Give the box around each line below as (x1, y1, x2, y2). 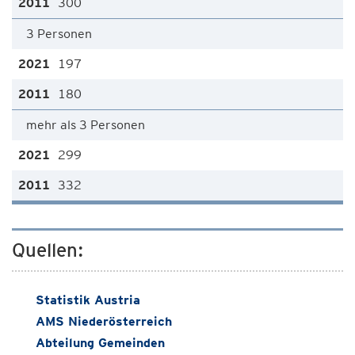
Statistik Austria (36, 292, 140, 307)
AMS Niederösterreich (36, 314, 172, 329)
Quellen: (12, 239, 83, 261)
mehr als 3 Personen (26, 117, 145, 132)
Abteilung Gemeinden (36, 335, 165, 350)
